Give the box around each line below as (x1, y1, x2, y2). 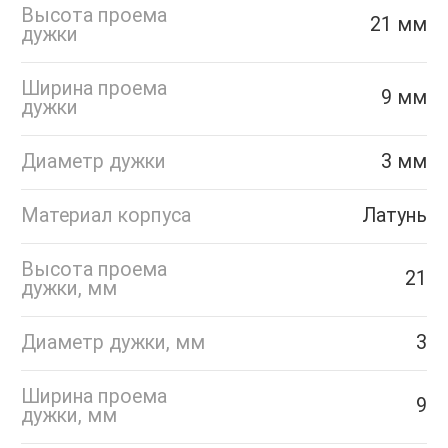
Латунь (362, 204, 427, 228)
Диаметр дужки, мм (21, 331, 205, 355)
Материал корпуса (21, 204, 191, 228)
